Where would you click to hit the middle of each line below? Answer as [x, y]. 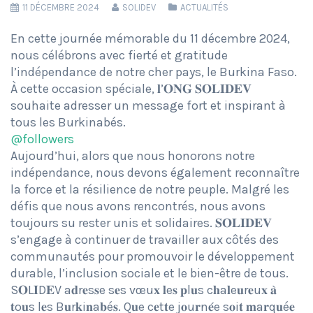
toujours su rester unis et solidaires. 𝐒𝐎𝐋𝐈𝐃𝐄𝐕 [141, 223]
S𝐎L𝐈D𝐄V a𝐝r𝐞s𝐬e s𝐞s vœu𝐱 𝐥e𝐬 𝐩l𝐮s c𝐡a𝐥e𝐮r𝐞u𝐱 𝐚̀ [144, 290]
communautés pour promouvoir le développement [153, 257]
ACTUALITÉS [204, 8]
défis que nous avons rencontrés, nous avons [138, 206]
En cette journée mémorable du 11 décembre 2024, [150, 39]
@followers [42, 139]
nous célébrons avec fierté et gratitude [119, 56]
